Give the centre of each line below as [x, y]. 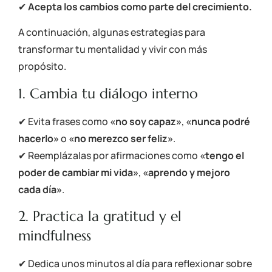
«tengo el [222, 155]
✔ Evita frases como [64, 121]
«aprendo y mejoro [186, 172]
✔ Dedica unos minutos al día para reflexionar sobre [135, 263]
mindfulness [55, 235]
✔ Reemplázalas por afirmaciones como [109, 155]
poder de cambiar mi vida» [78, 172]
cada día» [40, 189]
